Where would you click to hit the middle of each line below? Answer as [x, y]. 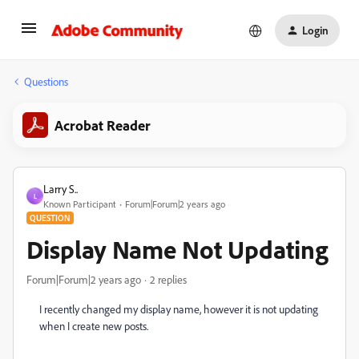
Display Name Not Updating [177, 249]
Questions [46, 81]
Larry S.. [61, 189]
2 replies [168, 279]
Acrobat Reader [103, 125]
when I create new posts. [95, 326]
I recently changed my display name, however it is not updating [179, 309]
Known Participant [80, 204]
